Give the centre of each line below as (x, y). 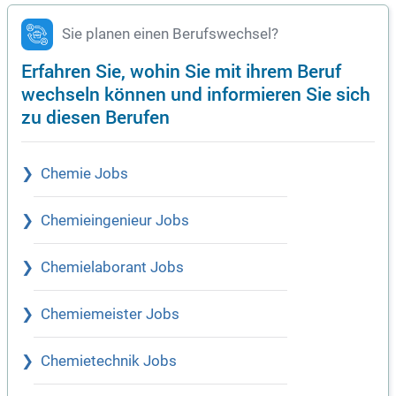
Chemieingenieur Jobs (115, 221)
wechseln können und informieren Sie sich (196, 94)
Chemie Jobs (84, 174)
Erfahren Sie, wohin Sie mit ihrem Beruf (181, 71)
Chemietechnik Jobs (109, 362)
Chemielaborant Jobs (112, 268)
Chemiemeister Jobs (110, 315)
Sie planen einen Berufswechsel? (170, 34)
